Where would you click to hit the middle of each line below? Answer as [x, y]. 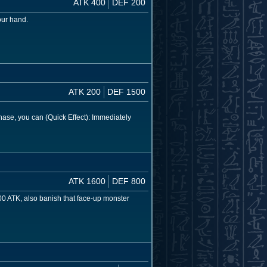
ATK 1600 [87, 181]
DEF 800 [129, 181]
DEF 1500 [126, 91]
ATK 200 [85, 91]
